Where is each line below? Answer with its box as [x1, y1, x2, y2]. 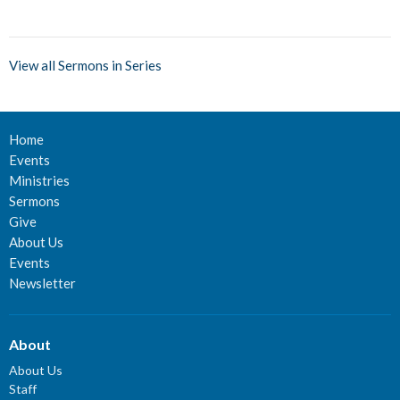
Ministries [9, 172, 70, 189]
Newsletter [9, 275, 76, 292]
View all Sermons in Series [9, 57, 162, 74]
